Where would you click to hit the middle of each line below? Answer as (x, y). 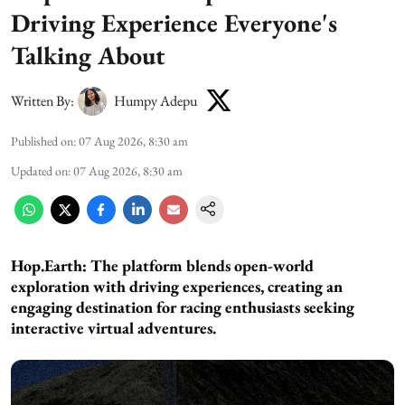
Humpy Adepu (155, 101)
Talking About (88, 55)
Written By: (42, 101)
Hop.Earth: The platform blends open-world (162, 265)
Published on (42, 141)
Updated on (39, 170)
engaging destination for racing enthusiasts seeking (183, 306)
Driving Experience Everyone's (174, 22)
